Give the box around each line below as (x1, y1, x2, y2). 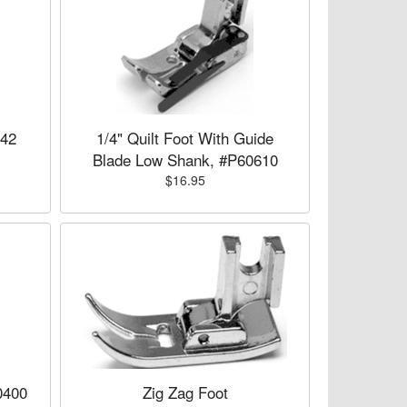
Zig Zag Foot (142, 381, 228, 403)
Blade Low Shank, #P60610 (92, 148, 278, 171)
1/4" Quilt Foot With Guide (96, 126, 273, 149)
